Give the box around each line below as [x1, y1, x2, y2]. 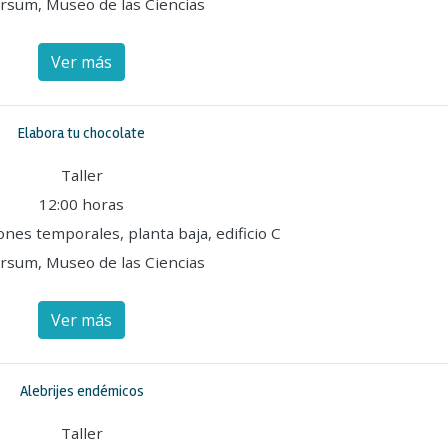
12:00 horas [39, 194, 124, 214]
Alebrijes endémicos [19, 382, 144, 400]
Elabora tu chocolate [18, 124, 145, 142]
